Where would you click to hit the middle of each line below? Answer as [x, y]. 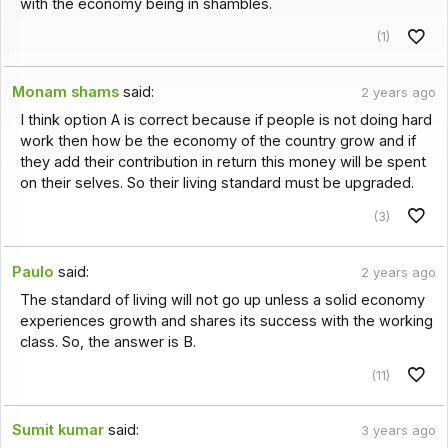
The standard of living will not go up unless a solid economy [222, 299]
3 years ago [398, 431]
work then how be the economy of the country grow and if [217, 141]
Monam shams [66, 91]
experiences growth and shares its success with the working [226, 320]
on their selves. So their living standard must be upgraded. [216, 183]
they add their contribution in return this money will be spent [222, 162]
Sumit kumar [58, 430]
